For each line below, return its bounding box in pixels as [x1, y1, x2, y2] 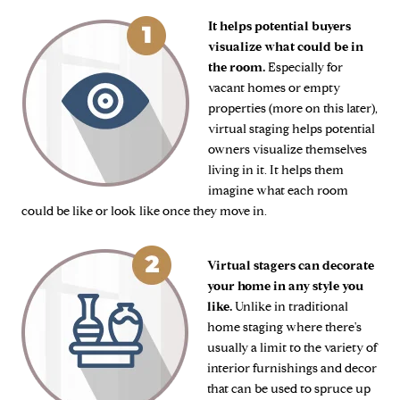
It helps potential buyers [208, 19, 351, 35]
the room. [208, 60, 265, 76]
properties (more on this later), [208, 101, 378, 117]
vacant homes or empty [208, 80, 340, 96]
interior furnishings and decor [207, 360, 377, 376]
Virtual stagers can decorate [207, 257, 374, 273]
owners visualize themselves [208, 142, 367, 158]
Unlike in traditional [232, 298, 348, 314]
